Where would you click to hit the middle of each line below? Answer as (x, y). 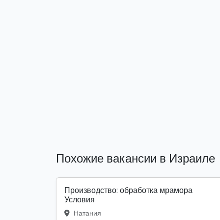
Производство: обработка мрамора (128, 191)
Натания (86, 213)
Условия (80, 200)
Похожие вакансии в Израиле (136, 159)
